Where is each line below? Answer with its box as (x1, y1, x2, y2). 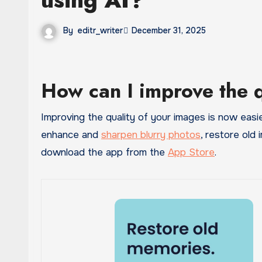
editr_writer (78, 25, 123, 36)
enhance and (41, 128, 101, 141)
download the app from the (41, 146, 168, 158)
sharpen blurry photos (101, 128, 201, 141)
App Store (168, 146, 215, 158)
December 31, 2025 (132, 25, 206, 36)
